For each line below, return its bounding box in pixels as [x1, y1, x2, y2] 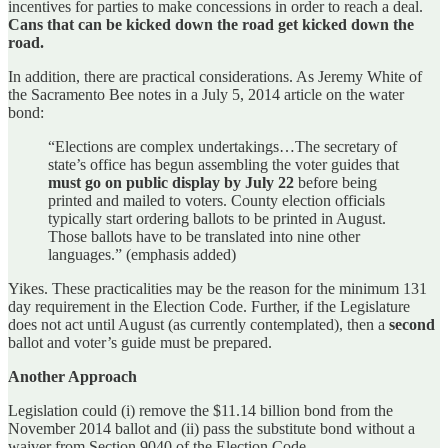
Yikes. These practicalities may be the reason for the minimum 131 [8, 280, 427, 298]
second [389, 316, 435, 334]
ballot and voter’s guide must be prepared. [8, 334, 272, 352]
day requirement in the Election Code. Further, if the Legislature [8, 298, 410, 316]
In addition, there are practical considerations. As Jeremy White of [8, 68, 422, 86]
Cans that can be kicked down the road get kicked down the [8, 16, 414, 34]
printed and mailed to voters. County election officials [48, 192, 385, 210]
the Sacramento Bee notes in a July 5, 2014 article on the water [8, 86, 404, 104]
